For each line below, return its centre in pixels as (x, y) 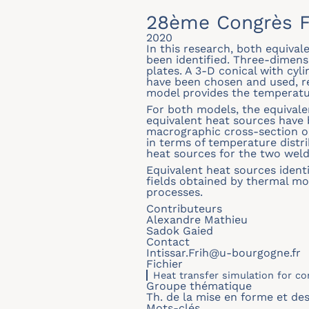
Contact (168, 242)
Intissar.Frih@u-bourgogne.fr (223, 253)
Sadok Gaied (180, 231)
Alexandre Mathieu (197, 220)
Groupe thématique (199, 286)
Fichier (165, 264)
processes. (175, 192)
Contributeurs (184, 209)
